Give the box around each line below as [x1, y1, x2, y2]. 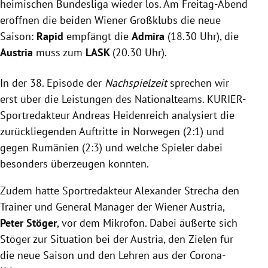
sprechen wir [167, 75, 229, 90]
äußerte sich [179, 215, 237, 230]
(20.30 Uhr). [112, 45, 169, 59]
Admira [132, 29, 167, 43]
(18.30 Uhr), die [167, 29, 239, 43]
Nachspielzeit [105, 75, 167, 90]
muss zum [36, 45, 86, 59]
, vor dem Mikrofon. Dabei [57, 215, 179, 230]
